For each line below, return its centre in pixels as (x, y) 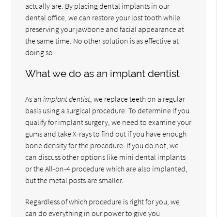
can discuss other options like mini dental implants (106, 157)
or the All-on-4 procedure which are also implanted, (107, 168)
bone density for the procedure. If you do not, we (102, 145)
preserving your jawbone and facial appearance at (105, 29)
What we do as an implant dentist (103, 73)
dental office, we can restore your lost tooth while (103, 17)
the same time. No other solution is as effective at (102, 40)
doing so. (40, 52)
